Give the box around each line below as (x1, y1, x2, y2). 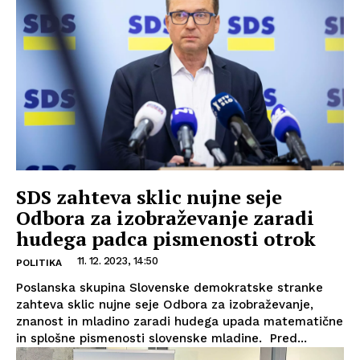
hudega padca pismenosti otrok (16, 225, 316, 252)
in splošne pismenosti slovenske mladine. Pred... (16, 330, 307, 346)
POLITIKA (16, 256, 62, 268)
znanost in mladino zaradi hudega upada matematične (16, 313, 343, 329)
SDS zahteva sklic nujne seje (16, 183, 282, 210)
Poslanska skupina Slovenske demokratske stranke (16, 280, 323, 295)
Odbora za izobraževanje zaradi (16, 204, 314, 231)
